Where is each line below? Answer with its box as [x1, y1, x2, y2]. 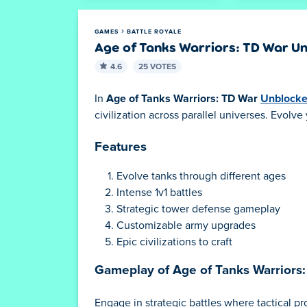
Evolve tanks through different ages [116, 170, 286, 182]
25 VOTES [138, 62, 176, 71]
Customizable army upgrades [116, 219, 256, 231]
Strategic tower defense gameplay [116, 203, 280, 214]
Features [95, 140, 147, 153]
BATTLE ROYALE [127, 28, 182, 35]
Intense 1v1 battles [116, 186, 202, 198]
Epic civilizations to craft [116, 236, 232, 247]
